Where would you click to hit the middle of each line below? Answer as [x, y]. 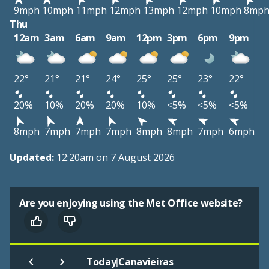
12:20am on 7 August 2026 [116, 158]
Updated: [33, 158]
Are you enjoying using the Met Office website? [131, 203]
